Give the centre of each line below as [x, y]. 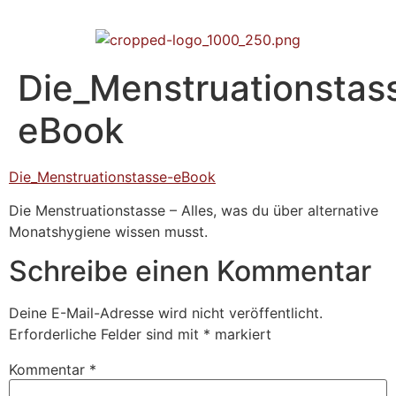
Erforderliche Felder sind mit [106, 335]
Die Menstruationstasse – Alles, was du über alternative [194, 211]
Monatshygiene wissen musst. [108, 232]
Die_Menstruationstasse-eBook [112, 176]
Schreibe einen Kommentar [190, 271]
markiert [241, 335]
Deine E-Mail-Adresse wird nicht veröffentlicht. [166, 313]
